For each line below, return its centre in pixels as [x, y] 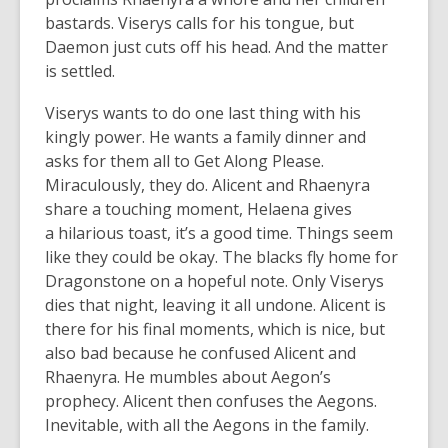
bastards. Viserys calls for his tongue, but [199, 22]
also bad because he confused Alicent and [200, 352]
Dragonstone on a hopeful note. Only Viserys [214, 280]
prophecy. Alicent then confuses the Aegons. [211, 400]
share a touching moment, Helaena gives [198, 208]
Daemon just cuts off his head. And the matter [216, 46]
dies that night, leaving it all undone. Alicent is [215, 304]
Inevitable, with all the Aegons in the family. [207, 424]
